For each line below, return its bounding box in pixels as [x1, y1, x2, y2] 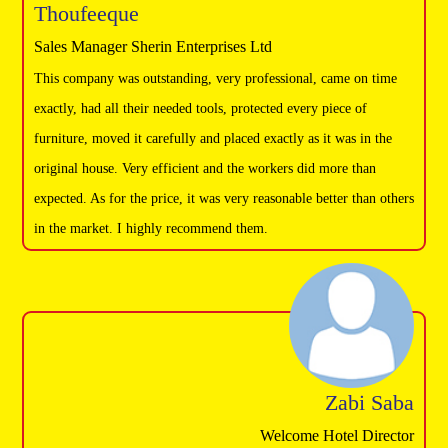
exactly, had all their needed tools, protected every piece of [34, 100, 367, 116]
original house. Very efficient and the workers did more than [34, 160, 376, 176]
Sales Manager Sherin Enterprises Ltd [34, 37, 272, 55]
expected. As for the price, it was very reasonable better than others [34, 190, 414, 206]
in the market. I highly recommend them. [34, 220, 268, 236]
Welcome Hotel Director [260, 427, 414, 445]
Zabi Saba [325, 390, 414, 416]
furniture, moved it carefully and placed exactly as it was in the [34, 130, 392, 146]
